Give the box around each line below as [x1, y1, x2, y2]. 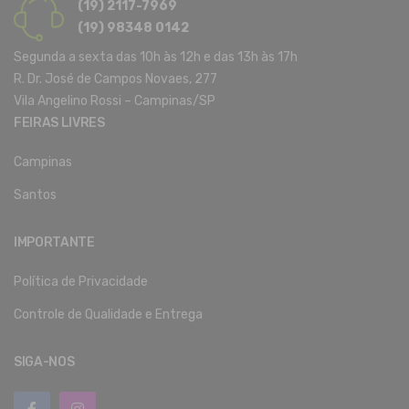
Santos [14, 187, 57, 204]
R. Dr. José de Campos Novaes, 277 [14, 71, 217, 88]
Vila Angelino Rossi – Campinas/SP [14, 93, 215, 110]
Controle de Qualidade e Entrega [14, 307, 203, 323]
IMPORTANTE [14, 235, 95, 251]
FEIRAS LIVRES [14, 115, 105, 131]
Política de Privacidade [14, 274, 148, 290]
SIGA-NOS [14, 354, 75, 371]
